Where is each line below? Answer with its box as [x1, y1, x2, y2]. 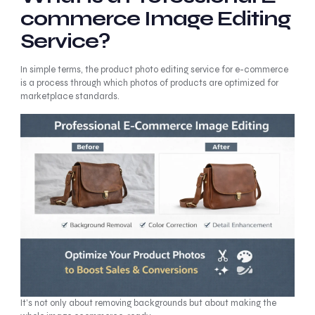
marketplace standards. [20, 91, 120, 102]
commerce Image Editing [20, 6, 290, 31]
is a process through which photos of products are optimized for [20, 77, 278, 89]
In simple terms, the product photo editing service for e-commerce [20, 64, 288, 75]
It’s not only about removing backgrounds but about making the [20, 297, 276, 309]
